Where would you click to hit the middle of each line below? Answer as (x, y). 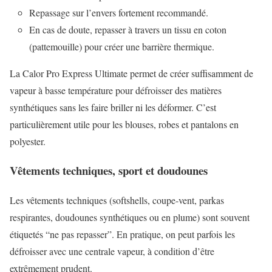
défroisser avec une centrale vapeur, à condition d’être (112, 251)
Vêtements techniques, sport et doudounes (109, 171)
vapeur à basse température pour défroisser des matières (116, 90)
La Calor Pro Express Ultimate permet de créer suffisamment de (131, 73)
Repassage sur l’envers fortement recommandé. (119, 12)
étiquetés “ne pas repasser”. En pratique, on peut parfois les (122, 234)
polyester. (28, 141)
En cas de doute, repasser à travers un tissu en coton (128, 29)
